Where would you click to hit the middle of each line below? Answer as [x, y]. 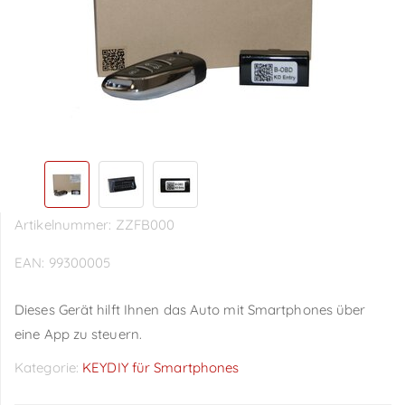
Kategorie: [49, 367]
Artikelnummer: [65, 224]
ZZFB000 [145, 224]
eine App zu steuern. [78, 334]
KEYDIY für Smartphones [161, 367]
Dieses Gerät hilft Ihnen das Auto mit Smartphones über [190, 309]
